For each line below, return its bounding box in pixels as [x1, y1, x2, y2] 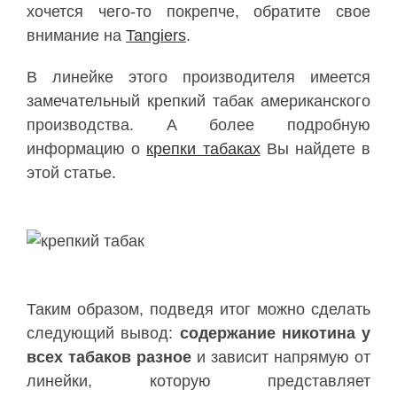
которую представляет [149, 372, 370, 390]
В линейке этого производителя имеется [27, 68, 370, 86]
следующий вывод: [27, 324, 180, 342]
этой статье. [27, 164, 116, 182]
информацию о [27, 140, 147, 158]
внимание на [27, 27, 126, 44]
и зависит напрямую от [191, 348, 370, 366]
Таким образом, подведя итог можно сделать [27, 300, 370, 318]
